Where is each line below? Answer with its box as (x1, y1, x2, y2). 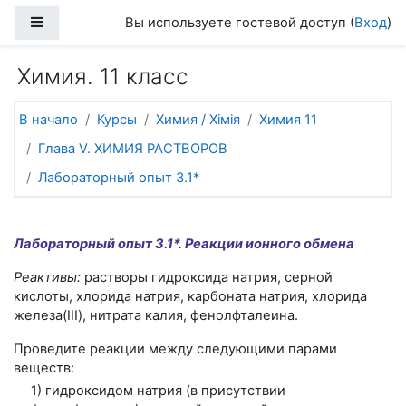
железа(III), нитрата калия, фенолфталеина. (14, 306, 298, 324)
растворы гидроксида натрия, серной (81, 268, 333, 285)
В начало (19, 111, 78, 129)
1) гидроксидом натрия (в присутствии (31, 382, 286, 399)
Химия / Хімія (156, 111, 240, 129)
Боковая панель (43, 13, 149, 30)
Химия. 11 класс (17, 63, 188, 90)
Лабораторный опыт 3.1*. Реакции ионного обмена (14, 235, 354, 252)
